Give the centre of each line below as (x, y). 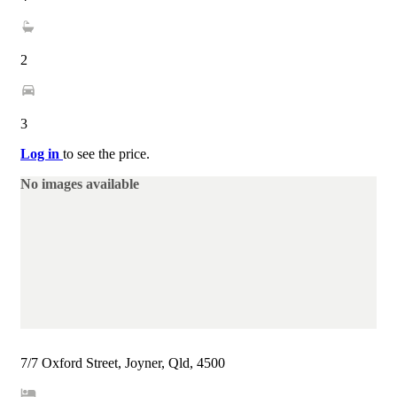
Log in (42, 154)
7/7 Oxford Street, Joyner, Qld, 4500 (123, 362)
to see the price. (106, 154)
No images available (80, 184)
